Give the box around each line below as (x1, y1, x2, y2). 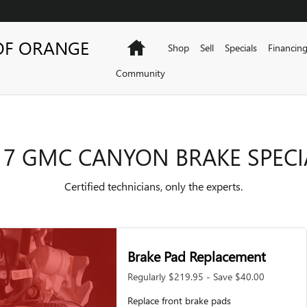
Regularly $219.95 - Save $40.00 (127, 269, 265, 283)
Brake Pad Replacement (127, 245, 266, 265)
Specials (224, 41, 257, 54)
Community (115, 66, 165, 79)
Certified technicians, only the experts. (64, 178, 243, 193)
